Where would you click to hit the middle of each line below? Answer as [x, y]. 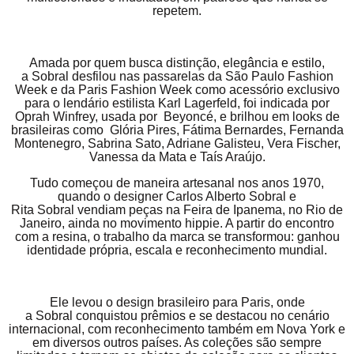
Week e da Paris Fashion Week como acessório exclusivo [177, 90]
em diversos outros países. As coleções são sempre [177, 342]
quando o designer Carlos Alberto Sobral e [177, 196]
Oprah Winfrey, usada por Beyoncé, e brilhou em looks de [177, 117]
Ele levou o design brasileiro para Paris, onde [177, 302]
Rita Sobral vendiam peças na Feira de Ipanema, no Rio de [177, 209]
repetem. [177, 11]
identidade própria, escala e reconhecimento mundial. [177, 250]
